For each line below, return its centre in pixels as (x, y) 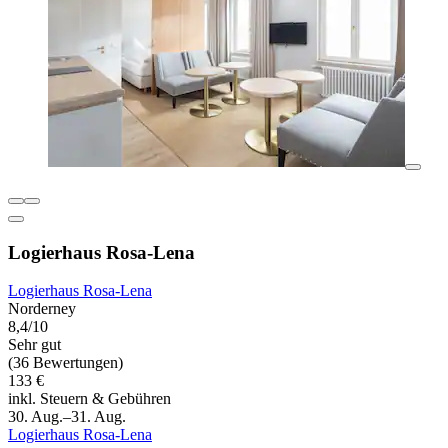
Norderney (42, 309)
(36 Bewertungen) (65, 363)
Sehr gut (34, 345)
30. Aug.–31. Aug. (67, 417)
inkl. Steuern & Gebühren (89, 399)
